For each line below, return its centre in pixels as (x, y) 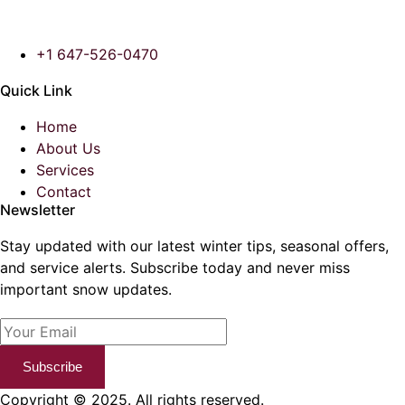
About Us (68, 148)
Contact (64, 191)
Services (65, 170)
